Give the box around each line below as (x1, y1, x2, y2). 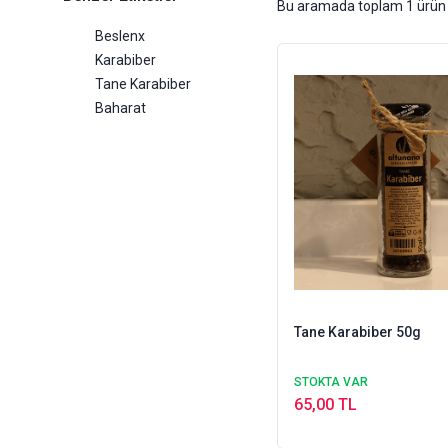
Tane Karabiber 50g (395, 323, 421, 340)
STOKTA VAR (293, 374, 368, 389)
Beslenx (95, 28, 145, 44)
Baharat (95, 100, 146, 116)
